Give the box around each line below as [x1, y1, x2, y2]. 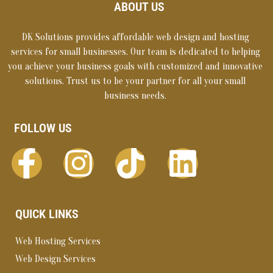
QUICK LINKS [15, 207, 79, 222]
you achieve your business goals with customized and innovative [8, 60, 263, 72]
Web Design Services [15, 253, 96, 264]
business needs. [104, 90, 166, 101]
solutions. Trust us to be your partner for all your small [25, 75, 246, 87]
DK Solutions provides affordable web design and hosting [21, 31, 249, 43]
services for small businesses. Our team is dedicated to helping [10, 46, 260, 57]
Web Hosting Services [15, 236, 101, 247]
